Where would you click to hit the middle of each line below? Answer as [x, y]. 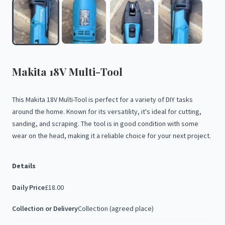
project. [199, 136]
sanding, [25, 124]
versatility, [124, 111]
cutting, [190, 111]
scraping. [66, 124]
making [79, 136]
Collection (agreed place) [116, 208]
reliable [113, 136]
